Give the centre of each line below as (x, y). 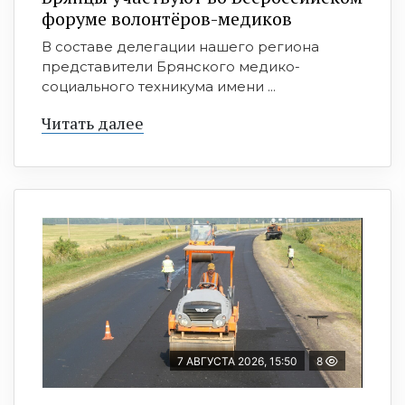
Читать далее (93, 123)
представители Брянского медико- (171, 67)
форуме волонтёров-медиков (167, 19)
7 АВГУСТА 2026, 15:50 (237, 362)
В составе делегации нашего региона (180, 47)
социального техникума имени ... (159, 87)
